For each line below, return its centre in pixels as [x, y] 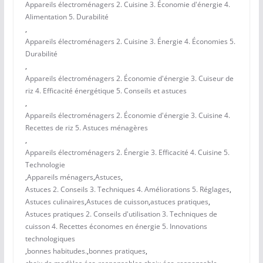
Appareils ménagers [60, 177]
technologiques [50, 239]
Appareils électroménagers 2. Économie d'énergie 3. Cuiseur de [129, 79]
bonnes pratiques [117, 251]
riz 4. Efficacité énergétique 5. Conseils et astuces [106, 91]
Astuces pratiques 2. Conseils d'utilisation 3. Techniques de [121, 214]
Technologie [45, 165]
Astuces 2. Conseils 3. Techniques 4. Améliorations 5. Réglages [127, 190]
